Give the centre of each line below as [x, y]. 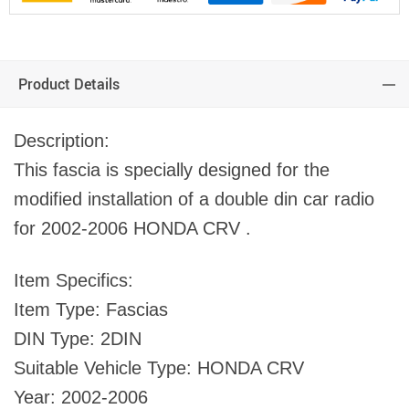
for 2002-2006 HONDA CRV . [132, 229]
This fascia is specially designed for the [172, 170]
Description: [62, 141]
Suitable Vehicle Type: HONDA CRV [159, 368]
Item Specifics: [73, 281]
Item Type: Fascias [91, 310]
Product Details [69, 84]
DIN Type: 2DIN [78, 339]
